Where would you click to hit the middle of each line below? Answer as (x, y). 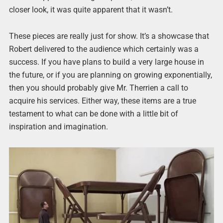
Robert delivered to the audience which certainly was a (104, 49)
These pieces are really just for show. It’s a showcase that (109, 36)
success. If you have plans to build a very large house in (106, 62)
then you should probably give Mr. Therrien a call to (98, 88)
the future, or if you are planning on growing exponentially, (110, 75)
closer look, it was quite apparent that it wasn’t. (91, 10)
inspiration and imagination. (58, 127)
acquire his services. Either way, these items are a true (102, 101)
